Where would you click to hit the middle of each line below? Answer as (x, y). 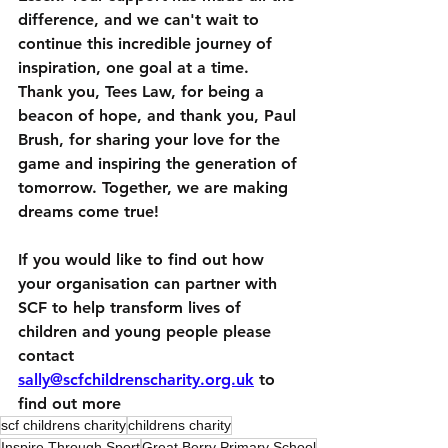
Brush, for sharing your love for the (151, 139)
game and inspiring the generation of (160, 163)
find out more (69, 403)
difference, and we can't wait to (141, 19)
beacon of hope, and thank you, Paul (159, 115)
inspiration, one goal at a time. (133, 67)
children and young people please (147, 331)
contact (48, 355)
